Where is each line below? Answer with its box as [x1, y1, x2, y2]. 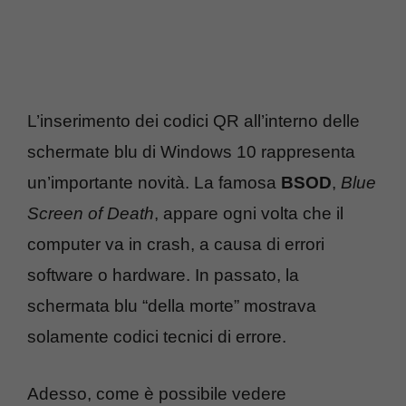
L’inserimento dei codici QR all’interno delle [27, 111, 360, 130]
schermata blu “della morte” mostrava [27, 296, 316, 315]
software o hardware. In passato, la [27, 266, 299, 285]
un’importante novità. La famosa [27, 173, 281, 192]
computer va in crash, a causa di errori [27, 235, 324, 254]
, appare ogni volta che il [154, 204, 343, 223]
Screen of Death [27, 204, 154, 223]
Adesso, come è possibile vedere [27, 383, 286, 403]
